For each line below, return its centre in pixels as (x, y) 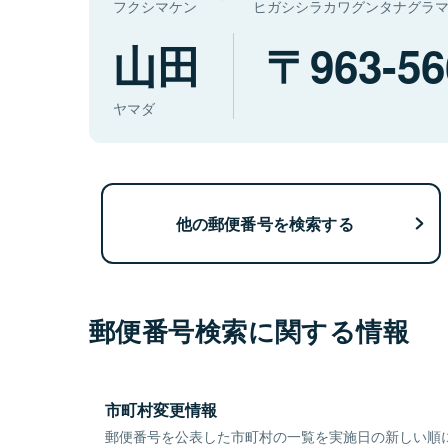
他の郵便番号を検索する (264, 223)
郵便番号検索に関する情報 (249, 331)
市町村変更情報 (161, 410)
